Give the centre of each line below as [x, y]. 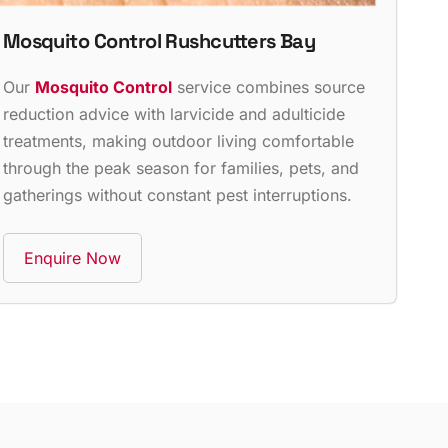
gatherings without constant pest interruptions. [177, 194]
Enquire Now [72, 257]
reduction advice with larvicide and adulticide [173, 113]
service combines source [268, 86]
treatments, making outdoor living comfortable [178, 140]
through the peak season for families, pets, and [180, 167]
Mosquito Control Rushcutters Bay [159, 40]
